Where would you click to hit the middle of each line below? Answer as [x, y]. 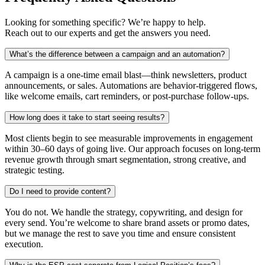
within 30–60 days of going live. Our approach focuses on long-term [132, 148]
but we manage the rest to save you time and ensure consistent [120, 233]
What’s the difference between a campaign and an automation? [117, 54]
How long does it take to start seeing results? [87, 117]
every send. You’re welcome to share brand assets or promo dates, [127, 222]
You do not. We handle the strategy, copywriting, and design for [124, 212]
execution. [24, 244]
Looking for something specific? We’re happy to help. [105, 22]
